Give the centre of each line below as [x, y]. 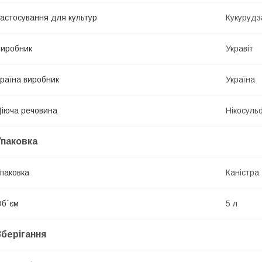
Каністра [242, 172]
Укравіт [239, 48]
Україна [240, 79]
